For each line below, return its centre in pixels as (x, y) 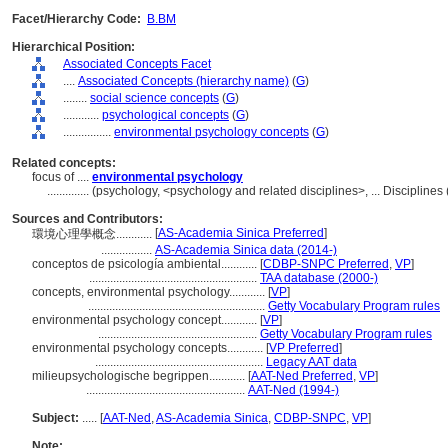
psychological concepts (165, 115)
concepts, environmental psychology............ (150, 292)
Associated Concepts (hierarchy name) (183, 81)
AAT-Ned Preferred (302, 376)
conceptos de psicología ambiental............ (146, 264)
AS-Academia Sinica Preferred (241, 233)
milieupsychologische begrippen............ (140, 376)
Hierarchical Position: (73, 47)
